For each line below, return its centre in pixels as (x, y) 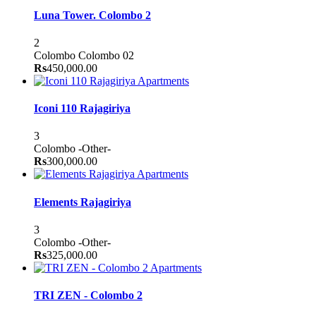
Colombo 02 (106, 55)
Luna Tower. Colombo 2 (92, 15)
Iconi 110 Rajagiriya (82, 109)
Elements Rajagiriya (83, 202)
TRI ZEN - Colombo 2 (88, 296)
